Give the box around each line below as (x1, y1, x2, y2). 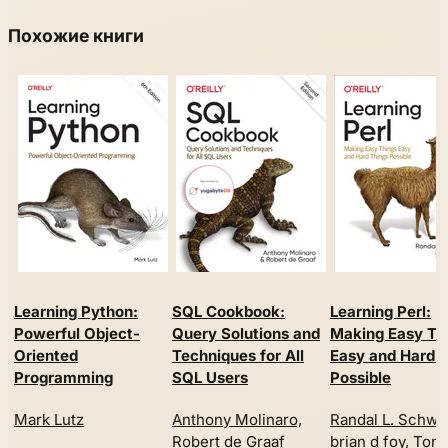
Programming (14, 368, 113, 388)
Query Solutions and (172, 324, 320, 344)
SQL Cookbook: (172, 302, 285, 322)
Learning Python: (14, 302, 138, 322)
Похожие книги (8, 25, 144, 46)
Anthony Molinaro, (172, 410, 302, 430)
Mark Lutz (14, 410, 84, 430)
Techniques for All (172, 346, 304, 366)
